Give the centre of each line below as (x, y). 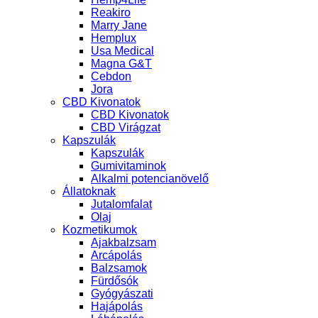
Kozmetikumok (100, 229)
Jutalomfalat (121, 204)
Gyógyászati (122, 293)
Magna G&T (121, 63)
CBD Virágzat (126, 127)
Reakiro (111, 12)
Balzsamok (119, 268)
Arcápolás (116, 255)
